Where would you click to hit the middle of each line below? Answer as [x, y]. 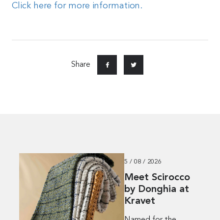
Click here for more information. [77, 6]
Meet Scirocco [157, 178]
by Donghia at [157, 190]
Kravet [140, 202]
